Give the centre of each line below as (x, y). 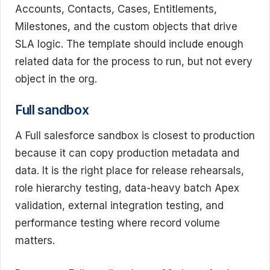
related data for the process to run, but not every (134, 61)
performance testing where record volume (118, 223)
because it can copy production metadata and (127, 153)
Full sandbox (52, 110)
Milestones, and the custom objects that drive (126, 26)
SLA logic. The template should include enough (129, 44)
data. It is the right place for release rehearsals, (130, 171)
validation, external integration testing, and (119, 206)
